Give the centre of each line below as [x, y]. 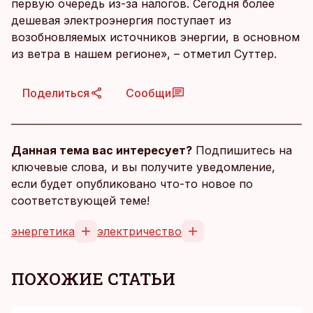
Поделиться [56, 93]
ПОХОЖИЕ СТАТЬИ [93, 279]
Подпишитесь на [242, 151]
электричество [139, 232]
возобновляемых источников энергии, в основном [155, 37]
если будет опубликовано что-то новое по [132, 184]
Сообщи [148, 93]
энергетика [43, 232]
